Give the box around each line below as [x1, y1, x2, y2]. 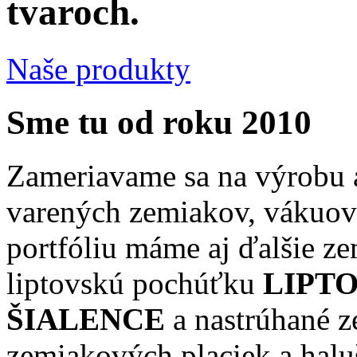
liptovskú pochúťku [6, 265, 263, 300]
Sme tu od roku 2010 [6, 103, 312, 141]
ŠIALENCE [6, 301, 165, 336]
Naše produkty [6, 51, 190, 86]
